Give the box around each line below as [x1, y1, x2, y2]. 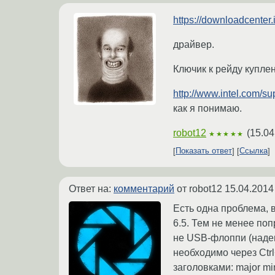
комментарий [114, 183, 174, 194]
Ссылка [239, 146, 268, 156]
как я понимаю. [173, 103, 242, 114]
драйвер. [173, 39, 214, 50]
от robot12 [174, 183, 225, 194]
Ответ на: [69, 183, 114, 194]
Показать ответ [176, 146, 232, 156]
